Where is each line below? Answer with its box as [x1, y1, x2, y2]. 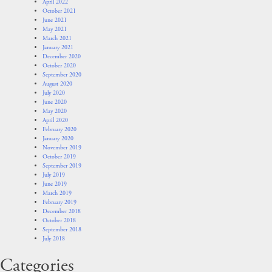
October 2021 [42, 7, 76, 16]
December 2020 [42, 53, 81, 61]
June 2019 [42, 180, 67, 189]
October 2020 [42, 62, 76, 70]
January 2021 [42, 44, 73, 52]
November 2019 [42, 144, 81, 152]
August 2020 [42, 80, 72, 89]
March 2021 [42, 35, 72, 43]
